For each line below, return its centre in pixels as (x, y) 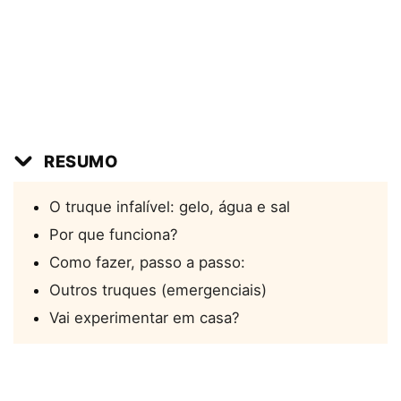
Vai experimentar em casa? (145, 318)
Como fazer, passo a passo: (147, 263)
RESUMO (81, 162)
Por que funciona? (114, 235)
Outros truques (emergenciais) (158, 290)
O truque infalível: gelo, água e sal (170, 207)
